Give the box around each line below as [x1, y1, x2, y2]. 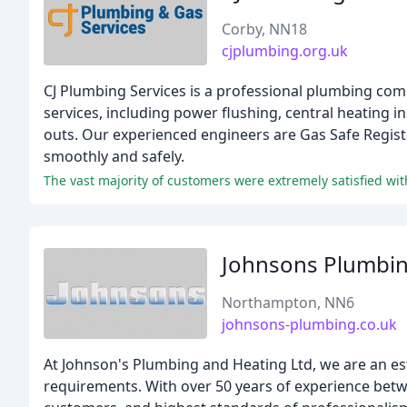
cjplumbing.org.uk [222, 41, 348, 61]
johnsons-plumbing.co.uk [222, 314, 397, 334]
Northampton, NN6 [222, 293, 354, 313]
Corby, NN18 [222, 19, 307, 39]
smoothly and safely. [44, 146, 184, 166]
